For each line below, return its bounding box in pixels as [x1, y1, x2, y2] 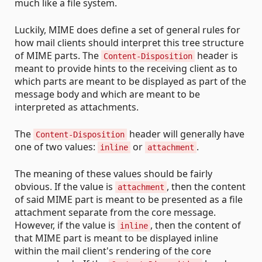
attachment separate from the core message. [15, 206, 216, 219]
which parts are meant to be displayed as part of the [15, 75, 246, 88]
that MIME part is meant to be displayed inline [15, 232, 218, 245]
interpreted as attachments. [15, 101, 139, 114]
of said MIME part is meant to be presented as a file [15, 193, 243, 206]
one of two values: [15, 140, 98, 154]
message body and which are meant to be [15, 88, 200, 101]
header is [195, 49, 238, 63]
